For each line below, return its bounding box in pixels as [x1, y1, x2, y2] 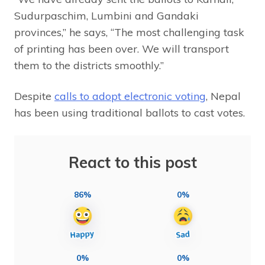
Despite [14, 89, 54, 103]
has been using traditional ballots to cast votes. [14, 105, 245, 119]
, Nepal [206, 89, 241, 103]
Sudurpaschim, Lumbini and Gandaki [14, 8, 199, 22]
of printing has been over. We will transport [14, 41, 229, 56]
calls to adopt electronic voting [54, 89, 206, 103]
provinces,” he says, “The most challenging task [14, 25, 244, 39]
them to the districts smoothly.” [14, 58, 164, 72]
